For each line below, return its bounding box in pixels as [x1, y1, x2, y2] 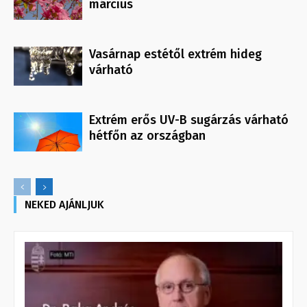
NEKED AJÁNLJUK [25, 198, 104, 212]
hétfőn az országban [89, 128, 206, 144]
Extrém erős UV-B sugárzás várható [89, 112, 288, 128]
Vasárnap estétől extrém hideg [89, 47, 262, 62]
